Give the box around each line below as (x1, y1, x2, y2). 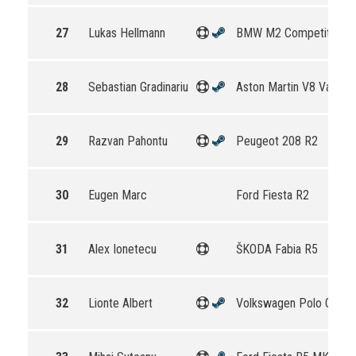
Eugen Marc (88, 188, 147, 203)
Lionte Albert (88, 296, 153, 311)
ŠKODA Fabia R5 (236, 242, 318, 257)
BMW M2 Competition (236, 25, 345, 41)
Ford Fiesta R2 (236, 188, 309, 203)
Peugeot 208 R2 (236, 133, 318, 149)
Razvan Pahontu (88, 133, 168, 149)
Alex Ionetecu (88, 242, 157, 257)
